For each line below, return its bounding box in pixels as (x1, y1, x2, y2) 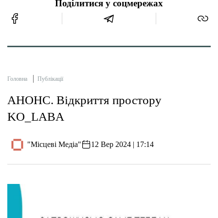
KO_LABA (7, 109, 64, 123)
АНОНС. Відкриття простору (7, 93, 162, 107)
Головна (7, 75, 27, 82)
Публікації (37, 75, 63, 82)
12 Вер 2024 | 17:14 (91, 140, 154, 149)
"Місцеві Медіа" (27, 140, 82, 149)
